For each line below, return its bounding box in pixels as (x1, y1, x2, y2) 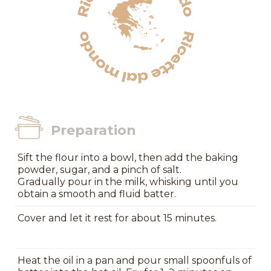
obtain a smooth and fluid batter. (18, 188, 176, 200)
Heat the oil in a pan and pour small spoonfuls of (18, 254, 252, 266)
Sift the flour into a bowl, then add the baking (18, 151, 238, 163)
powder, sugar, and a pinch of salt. (18, 163, 181, 175)
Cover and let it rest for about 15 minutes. (18, 212, 217, 224)
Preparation (51, 122, 136, 139)
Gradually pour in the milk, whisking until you (18, 175, 238, 188)
